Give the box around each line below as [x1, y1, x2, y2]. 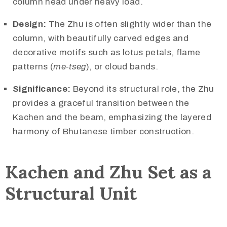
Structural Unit [5, 182, 137, 205]
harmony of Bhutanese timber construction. [13, 126, 194, 136]
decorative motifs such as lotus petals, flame [13, 47, 201, 57]
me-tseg [53, 61, 86, 71]
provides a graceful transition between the [13, 98, 190, 108]
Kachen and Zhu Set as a [5, 161, 212, 184]
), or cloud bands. [86, 61, 158, 71]
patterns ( [13, 61, 54, 71]
